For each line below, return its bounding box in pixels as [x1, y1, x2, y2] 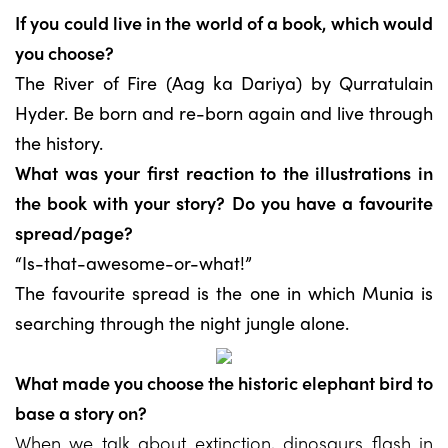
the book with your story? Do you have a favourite [15, 190, 433, 215]
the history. [15, 130, 103, 155]
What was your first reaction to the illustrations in [15, 160, 433, 185]
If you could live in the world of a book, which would [15, 10, 433, 35]
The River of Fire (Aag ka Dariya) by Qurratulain [15, 70, 433, 95]
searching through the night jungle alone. [15, 310, 349, 335]
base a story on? [15, 400, 147, 425]
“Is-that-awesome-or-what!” [15, 250, 252, 275]
